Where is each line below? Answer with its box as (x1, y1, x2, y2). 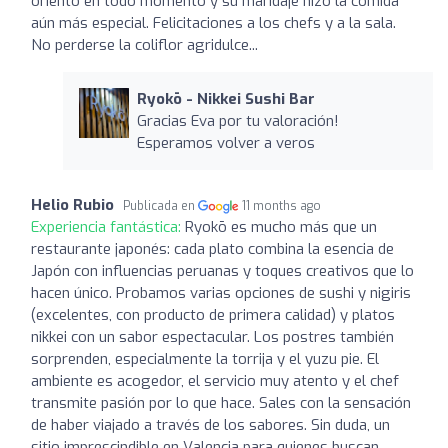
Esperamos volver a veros (136, 132, 315, 153)
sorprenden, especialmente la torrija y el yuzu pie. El (31, 348, 379, 369)
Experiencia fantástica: (31, 216, 185, 237)
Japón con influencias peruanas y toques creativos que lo (31, 260, 414, 281)
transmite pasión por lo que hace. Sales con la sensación (31, 392, 411, 413)
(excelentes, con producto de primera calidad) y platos (31, 304, 395, 325)
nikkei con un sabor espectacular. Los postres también (31, 326, 394, 347)
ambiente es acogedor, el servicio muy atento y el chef (31, 370, 399, 391)
